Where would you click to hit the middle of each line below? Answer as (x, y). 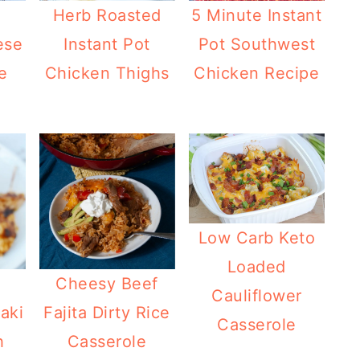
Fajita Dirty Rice (107, 312)
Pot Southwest (257, 44)
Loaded (256, 266)
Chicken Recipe (257, 73)
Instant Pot (107, 44)
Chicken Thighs (107, 73)
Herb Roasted (107, 15)
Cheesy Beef (107, 283)
